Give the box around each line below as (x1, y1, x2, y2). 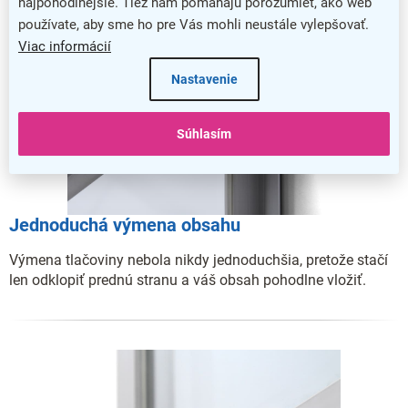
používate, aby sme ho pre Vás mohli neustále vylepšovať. (18, 15, 369, 33)
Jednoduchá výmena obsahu (9, 214, 240, 237)
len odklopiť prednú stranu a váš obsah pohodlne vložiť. (9, 270, 366, 289)
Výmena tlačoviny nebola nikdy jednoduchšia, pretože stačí (9, 250, 388, 269)
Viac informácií (18, 37, 111, 55)
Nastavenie (170, 71, 238, 87)
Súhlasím (177, 126, 231, 141)
